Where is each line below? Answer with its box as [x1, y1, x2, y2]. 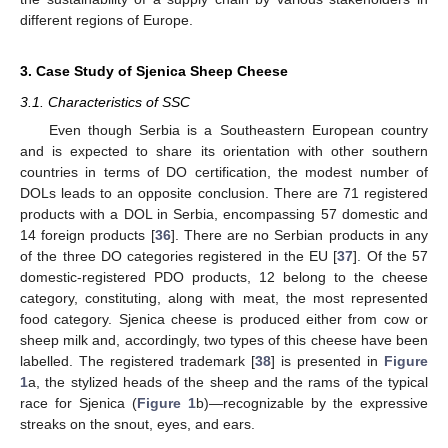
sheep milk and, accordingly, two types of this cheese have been [20, 332, 428, 348]
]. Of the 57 [353, 248, 428, 264]
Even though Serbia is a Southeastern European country [48, 122, 428, 138]
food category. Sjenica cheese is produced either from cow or [20, 311, 428, 327]
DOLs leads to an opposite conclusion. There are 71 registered [20, 185, 428, 201]
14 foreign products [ [20, 227, 155, 243]
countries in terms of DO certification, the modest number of [20, 164, 428, 180]
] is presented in [271, 353, 384, 369]
